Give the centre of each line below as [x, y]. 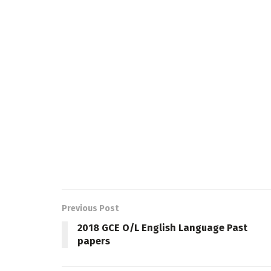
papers [94, 241]
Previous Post [90, 208]
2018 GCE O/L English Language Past [162, 227]
